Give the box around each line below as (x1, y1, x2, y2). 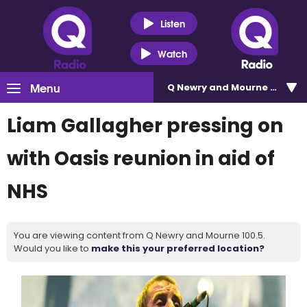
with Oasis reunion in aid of (7, 145, 275, 172)
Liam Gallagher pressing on (7, 112, 283, 139)
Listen (160, 15, 185, 31)
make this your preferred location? (91, 242, 265, 255)
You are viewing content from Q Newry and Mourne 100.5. (14, 229, 265, 242)
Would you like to (14, 242, 91, 255)
